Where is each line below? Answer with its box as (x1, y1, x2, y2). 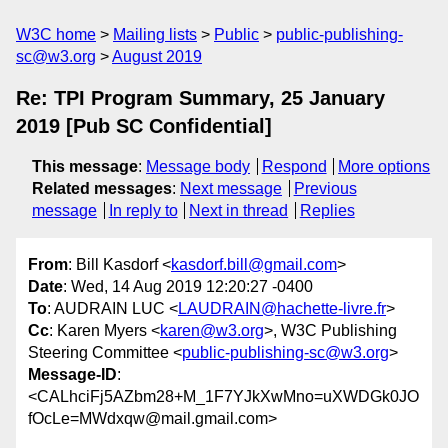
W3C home (16, 26, 96, 43)
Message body (146, 158, 250, 175)
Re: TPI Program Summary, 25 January (16, 87, 385, 109)
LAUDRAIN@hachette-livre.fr (178, 300, 386, 318)
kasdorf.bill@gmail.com (171, 256, 337, 274)
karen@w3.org (160, 322, 264, 340)
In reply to (108, 202, 178, 219)
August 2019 (112, 48, 202, 65)
